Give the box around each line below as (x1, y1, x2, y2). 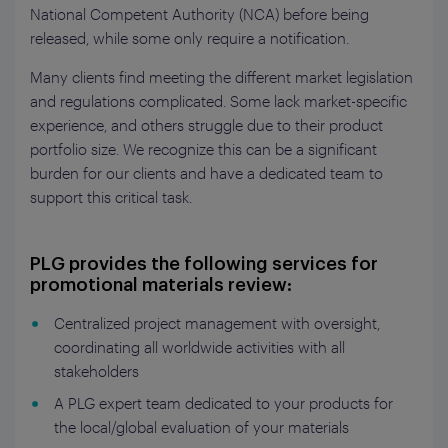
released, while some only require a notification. (30, 28, 349, 47)
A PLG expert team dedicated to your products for (54, 393, 393, 412)
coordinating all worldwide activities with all (54, 337, 345, 356)
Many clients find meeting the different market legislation (30, 67, 413, 86)
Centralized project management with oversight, (54, 313, 380, 332)
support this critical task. (30, 187, 192, 206)
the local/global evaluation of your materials (54, 417, 349, 436)
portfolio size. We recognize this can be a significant (30, 139, 377, 158)
